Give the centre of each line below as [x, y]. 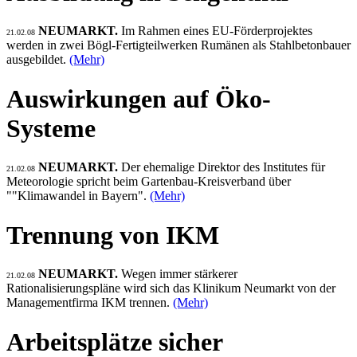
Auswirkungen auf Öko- [139, 98]
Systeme [51, 128]
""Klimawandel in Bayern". [78, 196]
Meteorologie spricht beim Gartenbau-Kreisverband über [149, 182]
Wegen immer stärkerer [179, 274]
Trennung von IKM [113, 235]
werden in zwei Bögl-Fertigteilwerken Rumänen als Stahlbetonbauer [178, 45]
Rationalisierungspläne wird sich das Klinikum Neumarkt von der [171, 288]
